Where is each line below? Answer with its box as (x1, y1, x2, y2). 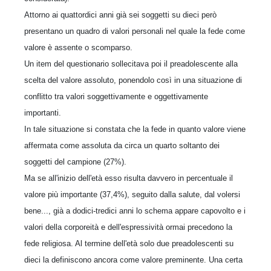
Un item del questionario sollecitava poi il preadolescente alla (24, 59, 238, 68)
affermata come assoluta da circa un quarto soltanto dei (24, 141, 220, 150)
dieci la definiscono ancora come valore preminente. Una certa (24, 255, 243, 264)
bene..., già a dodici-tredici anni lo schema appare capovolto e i (24, 206, 246, 215)
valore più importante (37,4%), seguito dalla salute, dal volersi (24, 190, 240, 199)
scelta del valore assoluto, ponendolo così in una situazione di (24, 76, 242, 85)
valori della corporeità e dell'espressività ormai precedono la (24, 223, 232, 232)
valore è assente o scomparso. (24, 43, 132, 52)
